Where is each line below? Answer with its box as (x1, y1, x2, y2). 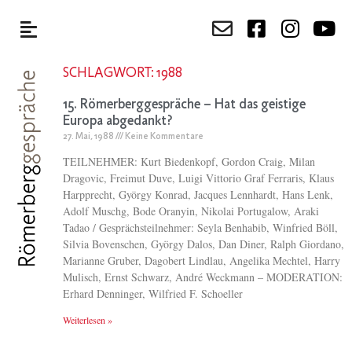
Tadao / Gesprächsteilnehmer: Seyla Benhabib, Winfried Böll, (63, 220, 338, 235)
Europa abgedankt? (63, 113, 173, 130)
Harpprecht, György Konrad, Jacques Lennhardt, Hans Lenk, (63, 187, 333, 202)
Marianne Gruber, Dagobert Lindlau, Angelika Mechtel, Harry (63, 253, 340, 268)
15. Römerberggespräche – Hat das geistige (63, 97, 306, 113)
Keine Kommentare (123, 131, 203, 142)
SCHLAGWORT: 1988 (63, 65, 182, 82)
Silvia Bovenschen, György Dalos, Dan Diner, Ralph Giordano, (63, 236, 344, 251)
